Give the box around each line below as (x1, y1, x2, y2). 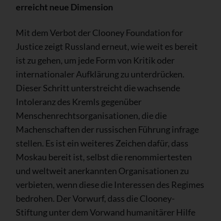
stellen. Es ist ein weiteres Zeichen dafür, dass (16, 137, 188, 148)
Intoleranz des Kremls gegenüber (16, 96, 142, 107)
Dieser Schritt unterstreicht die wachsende (16, 82, 180, 93)
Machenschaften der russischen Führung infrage (16, 123, 199, 135)
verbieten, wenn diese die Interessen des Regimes (16, 179, 204, 190)
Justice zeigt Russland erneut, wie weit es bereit (16, 40, 198, 52)
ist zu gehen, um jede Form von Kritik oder (16, 54, 175, 66)
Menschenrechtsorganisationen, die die (16, 110, 167, 121)
